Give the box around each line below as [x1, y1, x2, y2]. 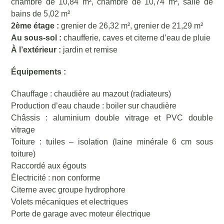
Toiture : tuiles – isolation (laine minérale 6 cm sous [11, 137, 213, 146]
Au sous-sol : [11, 33, 62, 42]
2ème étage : [11, 21, 59, 30]
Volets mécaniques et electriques [11, 197, 128, 206]
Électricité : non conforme [11, 173, 101, 182]
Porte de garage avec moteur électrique [11, 209, 151, 218]
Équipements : [11, 67, 66, 76]
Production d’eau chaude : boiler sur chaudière [11, 101, 177, 110]
